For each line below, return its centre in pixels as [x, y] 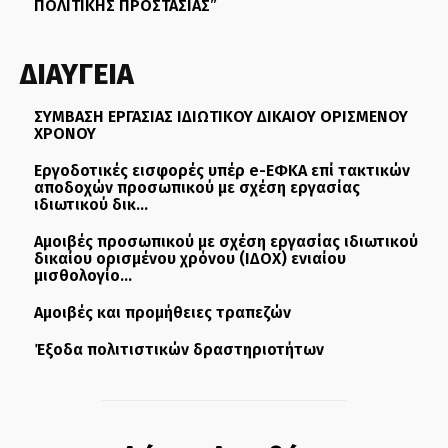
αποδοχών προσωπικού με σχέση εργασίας [197, 187]
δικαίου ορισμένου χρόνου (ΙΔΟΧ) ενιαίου [190, 258]
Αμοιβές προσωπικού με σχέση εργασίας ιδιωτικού [226, 241]
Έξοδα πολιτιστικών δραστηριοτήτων [179, 349]
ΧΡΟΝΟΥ [65, 133]
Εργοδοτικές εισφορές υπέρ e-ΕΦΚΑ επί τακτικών [222, 170]
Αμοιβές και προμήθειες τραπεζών [162, 312]
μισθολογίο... [83, 275]
